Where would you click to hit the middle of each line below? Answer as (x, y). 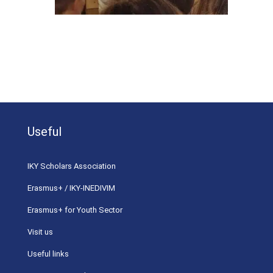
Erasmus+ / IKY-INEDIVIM (71, 188)
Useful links (48, 254)
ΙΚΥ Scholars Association (72, 166)
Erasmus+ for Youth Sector (75, 210)
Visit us (40, 232)
